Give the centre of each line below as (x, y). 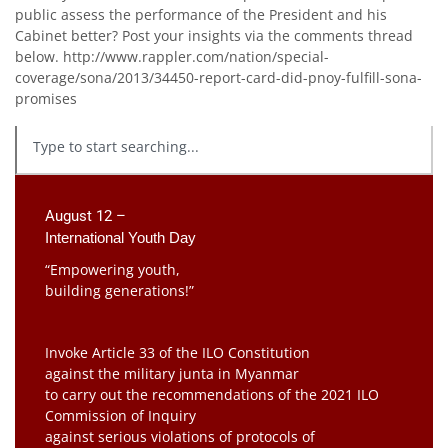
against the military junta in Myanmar (172, 373)
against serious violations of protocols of (180, 436)
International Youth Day (120, 237)
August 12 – (85, 215)
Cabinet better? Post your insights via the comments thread (214, 35)
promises (46, 98)
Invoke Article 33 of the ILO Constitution (177, 352)
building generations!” (119, 290)
